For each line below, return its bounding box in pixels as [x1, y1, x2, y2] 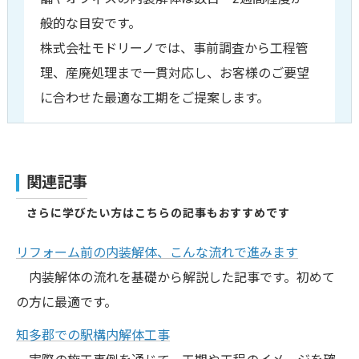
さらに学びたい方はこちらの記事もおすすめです [26, 207, 291, 220]
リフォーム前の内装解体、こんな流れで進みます [16, 245, 298, 260]
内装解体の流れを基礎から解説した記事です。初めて [16, 270, 335, 285]
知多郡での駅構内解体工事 [16, 328, 170, 343]
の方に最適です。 [16, 295, 117, 310]
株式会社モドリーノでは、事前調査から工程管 [39, 41, 309, 56]
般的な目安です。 [39, 16, 141, 31]
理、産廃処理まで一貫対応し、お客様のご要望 [39, 66, 309, 81]
